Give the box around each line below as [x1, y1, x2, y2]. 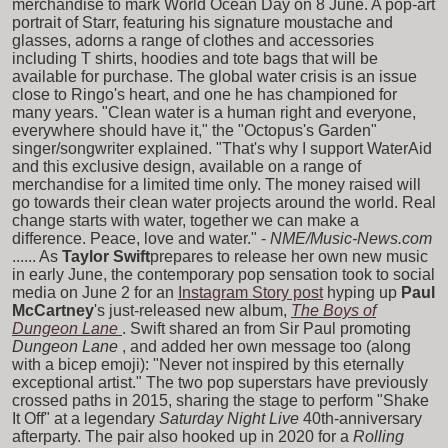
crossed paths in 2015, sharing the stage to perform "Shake [12, 391, 429, 409]
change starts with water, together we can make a [12, 211, 359, 229]
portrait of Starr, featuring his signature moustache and [12, 13, 393, 31]
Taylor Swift [62, 247, 150, 265]
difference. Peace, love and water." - [12, 229, 266, 247]
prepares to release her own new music [150, 247, 428, 265]
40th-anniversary [303, 409, 422, 427]
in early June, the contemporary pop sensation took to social [12, 265, 435, 283]
